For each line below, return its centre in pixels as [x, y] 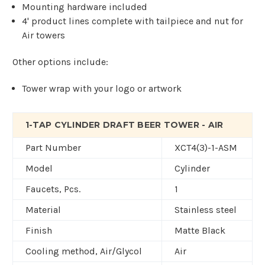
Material [43, 210]
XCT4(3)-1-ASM [206, 148]
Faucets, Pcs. [53, 189]
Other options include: [60, 62]
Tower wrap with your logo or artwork [102, 89]
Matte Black [200, 231]
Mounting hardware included [85, 7]
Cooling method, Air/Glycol [84, 251]
